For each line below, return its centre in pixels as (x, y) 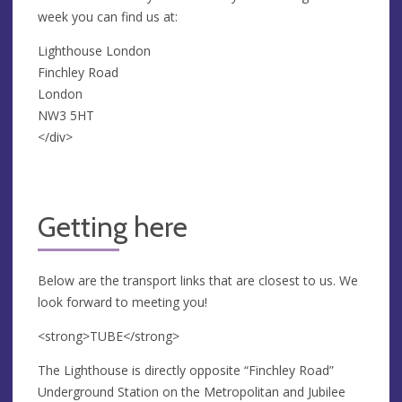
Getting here (113, 227)
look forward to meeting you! (122, 301)
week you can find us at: (108, 16)
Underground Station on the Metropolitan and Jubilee (192, 391)
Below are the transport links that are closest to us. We (198, 280)
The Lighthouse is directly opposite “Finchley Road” (186, 370)
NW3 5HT (66, 115)
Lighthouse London (94, 50)
